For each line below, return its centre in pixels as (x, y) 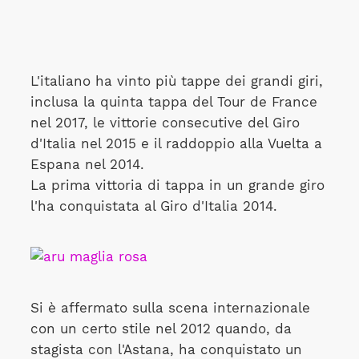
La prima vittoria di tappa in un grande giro (177, 185)
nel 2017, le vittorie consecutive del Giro (165, 123)
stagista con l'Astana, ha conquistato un (166, 349)
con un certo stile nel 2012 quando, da (161, 329)
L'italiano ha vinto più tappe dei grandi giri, (176, 81)
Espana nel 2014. (87, 164)
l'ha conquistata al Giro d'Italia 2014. (153, 206)
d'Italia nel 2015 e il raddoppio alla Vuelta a (176, 143)
